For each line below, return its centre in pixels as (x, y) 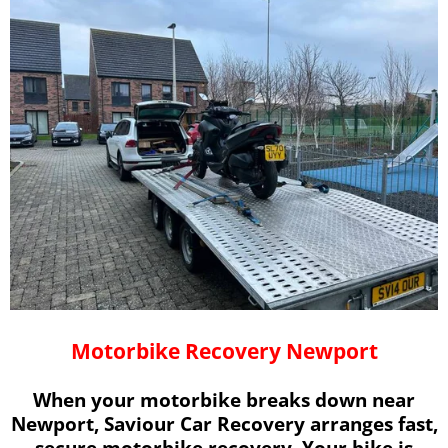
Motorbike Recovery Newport (224, 350)
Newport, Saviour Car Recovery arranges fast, (224, 423)
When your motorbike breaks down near (224, 399)
